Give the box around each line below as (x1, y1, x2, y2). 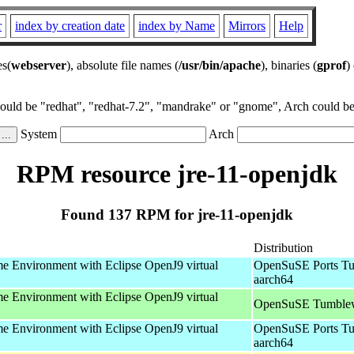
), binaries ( (261, 58, 317, 72)
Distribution (254, 240, 313, 254)
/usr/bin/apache (179, 58, 261, 72)
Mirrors (228, 19, 265, 32)
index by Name (138, 19, 215, 32)
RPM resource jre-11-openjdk (17, 160, 337, 189)
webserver (11, 58, 66, 72)
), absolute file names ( (66, 58, 179, 72)
